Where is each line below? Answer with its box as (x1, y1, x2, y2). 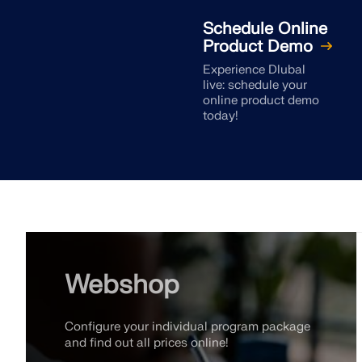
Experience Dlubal (202, 62, 305, 78)
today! (202, 108, 238, 124)
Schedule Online (202, 19, 327, 39)
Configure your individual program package (65, 319, 310, 335)
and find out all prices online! (65, 335, 229, 351)
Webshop (65, 268, 179, 301)
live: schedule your (202, 78, 307, 93)
